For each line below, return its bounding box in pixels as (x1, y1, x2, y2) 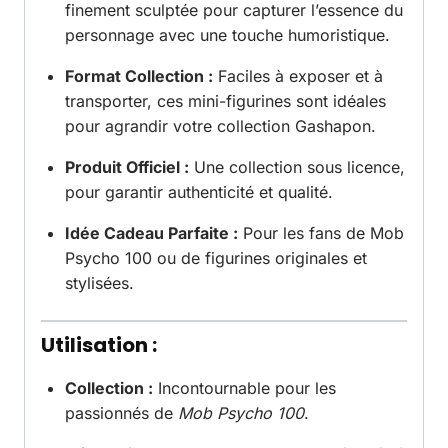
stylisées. (65, 273, 134, 294)
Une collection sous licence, (189, 157, 405, 178)
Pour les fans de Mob (238, 223, 404, 244)
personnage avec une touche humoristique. (65, 25, 390, 46)
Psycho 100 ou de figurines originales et (65, 248, 367, 269)
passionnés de (65, 403, 178, 424)
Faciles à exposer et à (213, 66, 383, 87)
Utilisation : (41, 331, 157, 360)
